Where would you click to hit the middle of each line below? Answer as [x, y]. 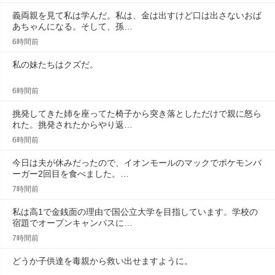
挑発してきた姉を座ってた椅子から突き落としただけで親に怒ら [137, 114]
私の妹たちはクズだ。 [55, 64]
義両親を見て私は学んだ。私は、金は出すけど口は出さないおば [137, 15]
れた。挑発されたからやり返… [72, 125]
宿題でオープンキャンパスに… [72, 223]
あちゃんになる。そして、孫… [72, 26]
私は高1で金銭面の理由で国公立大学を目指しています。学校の [135, 212]
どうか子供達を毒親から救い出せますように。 [103, 261]
